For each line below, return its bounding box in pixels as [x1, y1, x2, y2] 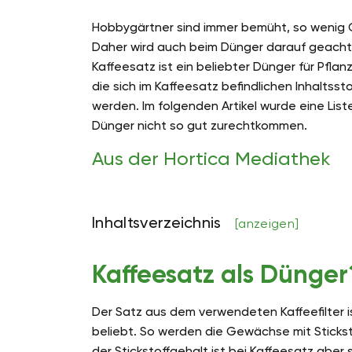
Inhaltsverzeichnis [92, 213, 226, 233]
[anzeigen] [235, 216, 299, 232]
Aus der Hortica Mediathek [92, 148, 331, 170]
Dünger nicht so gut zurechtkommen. [92, 118, 307, 134]
